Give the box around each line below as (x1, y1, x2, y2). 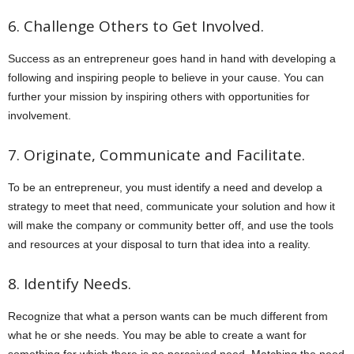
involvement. (8, 108, 71, 122)
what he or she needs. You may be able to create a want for (8, 328, 307, 341)
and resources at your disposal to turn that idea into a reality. (8, 237, 311, 250)
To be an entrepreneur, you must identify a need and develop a (8, 180, 322, 194)
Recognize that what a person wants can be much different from (8, 309, 328, 322)
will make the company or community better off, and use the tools (8, 218, 333, 232)
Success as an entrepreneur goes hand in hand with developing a (8, 51, 336, 65)
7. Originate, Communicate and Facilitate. (8, 144, 305, 165)
